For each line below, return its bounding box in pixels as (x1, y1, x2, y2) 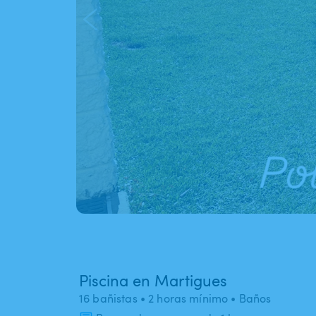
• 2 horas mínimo (137, 291, 229, 307)
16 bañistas (79, 291, 138, 307)
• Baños (228, 291, 272, 307)
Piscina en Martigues (79, 269, 227, 291)
